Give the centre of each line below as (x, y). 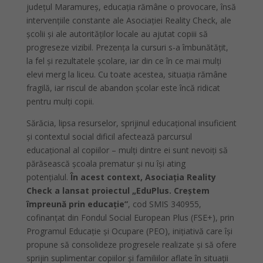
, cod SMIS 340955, (164, 204)
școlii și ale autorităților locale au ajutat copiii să (117, 34)
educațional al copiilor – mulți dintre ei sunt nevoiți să (127, 150)
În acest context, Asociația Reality (143, 177)
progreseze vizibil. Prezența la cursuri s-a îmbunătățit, (127, 48)
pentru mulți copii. (60, 102)
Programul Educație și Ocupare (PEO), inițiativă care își (129, 231)
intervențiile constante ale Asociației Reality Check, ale (129, 21)
